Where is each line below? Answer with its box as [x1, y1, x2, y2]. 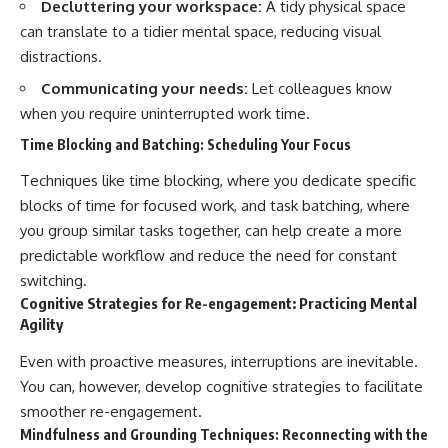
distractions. [20, 46, 102, 66]
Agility [20, 315, 63, 334]
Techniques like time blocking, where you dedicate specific [20, 171, 416, 191]
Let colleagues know [248, 79, 392, 99]
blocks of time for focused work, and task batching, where [20, 196, 410, 216]
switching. [20, 271, 87, 291]
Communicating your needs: [41, 79, 248, 99]
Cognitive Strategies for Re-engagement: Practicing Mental [20, 294, 417, 313]
